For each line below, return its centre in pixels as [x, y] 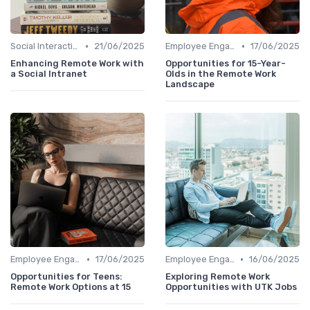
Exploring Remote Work [218, 277]
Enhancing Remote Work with [77, 64]
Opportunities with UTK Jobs [231, 287]
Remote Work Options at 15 [71, 287]
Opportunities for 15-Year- [226, 64]
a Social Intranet [49, 74]
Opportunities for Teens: [66, 277]
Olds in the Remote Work [221, 74]
